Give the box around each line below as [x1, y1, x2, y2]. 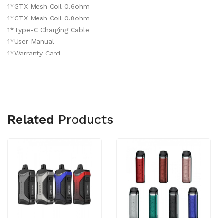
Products [58, 112, 113, 127]
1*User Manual [7, 37, 54, 45]
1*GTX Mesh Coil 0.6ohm [7, 2, 90, 10]
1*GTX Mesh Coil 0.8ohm [7, 14, 90, 22]
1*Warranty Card [7, 49, 60, 57]
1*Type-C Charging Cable [7, 26, 89, 34]
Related [7, 112, 54, 127]
